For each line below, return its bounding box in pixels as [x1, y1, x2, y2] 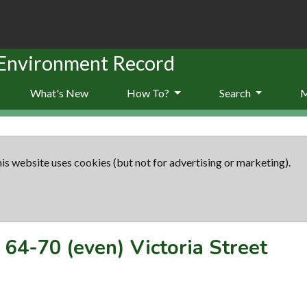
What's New [30, 86, 88, 99]
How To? [127, 86, 171, 99]
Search [219, 86, 253, 99]
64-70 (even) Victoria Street [5, 234, 267, 261]
